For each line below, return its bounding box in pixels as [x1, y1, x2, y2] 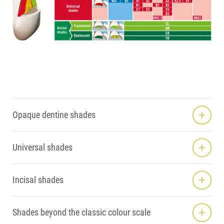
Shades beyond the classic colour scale [12, 207, 150, 218]
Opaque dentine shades [12, 109, 95, 120]
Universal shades [12, 142, 72, 153]
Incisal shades [12, 174, 63, 185]
